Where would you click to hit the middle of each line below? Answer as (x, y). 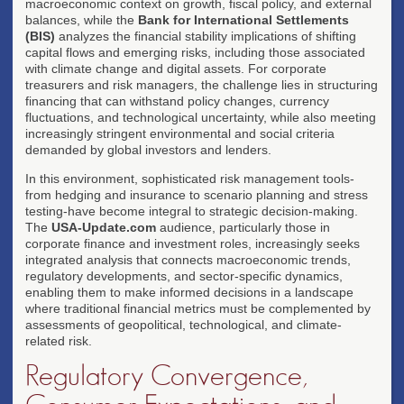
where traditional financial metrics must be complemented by (198, 308)
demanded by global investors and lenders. (148, 149)
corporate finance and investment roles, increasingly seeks (193, 243)
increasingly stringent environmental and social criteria (180, 133)
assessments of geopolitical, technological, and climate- (184, 324)
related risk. (59, 340)
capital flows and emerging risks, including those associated (195, 52)
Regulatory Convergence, (166, 376)
